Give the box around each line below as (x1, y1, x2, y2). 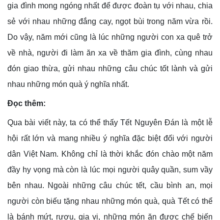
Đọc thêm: (7, 99, 46, 108)
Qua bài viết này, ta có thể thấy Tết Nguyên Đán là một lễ (7, 118, 213, 127)
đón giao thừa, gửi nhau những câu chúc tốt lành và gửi (7, 64, 213, 73)
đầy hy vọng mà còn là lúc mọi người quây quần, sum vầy (7, 165, 213, 174)
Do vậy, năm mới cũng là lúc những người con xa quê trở (7, 32, 213, 41)
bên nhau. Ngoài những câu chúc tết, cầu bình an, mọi (7, 181, 213, 190)
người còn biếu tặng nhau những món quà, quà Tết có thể (7, 196, 213, 205)
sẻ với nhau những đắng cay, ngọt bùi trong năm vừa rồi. (7, 17, 213, 26)
